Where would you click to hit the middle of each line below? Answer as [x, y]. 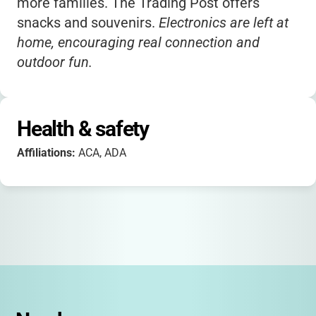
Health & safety [83, 129]
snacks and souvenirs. [88, 23]
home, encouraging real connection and [138, 42]
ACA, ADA [102, 153]
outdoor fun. [55, 62]
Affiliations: [48, 153]
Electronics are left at [224, 23]
